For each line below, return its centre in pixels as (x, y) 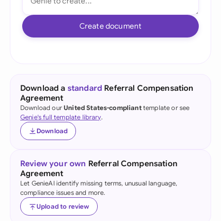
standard (85, 88)
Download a (44, 88)
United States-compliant (103, 108)
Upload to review (63, 206)
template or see (166, 108)
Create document (110, 26)
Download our (42, 108)
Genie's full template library (61, 117)
